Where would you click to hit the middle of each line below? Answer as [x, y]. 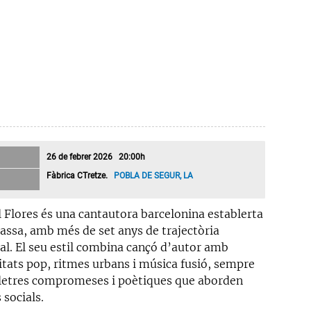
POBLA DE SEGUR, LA [154, 176]
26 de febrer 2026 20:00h [96, 157]
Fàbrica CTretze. [80, 176]
